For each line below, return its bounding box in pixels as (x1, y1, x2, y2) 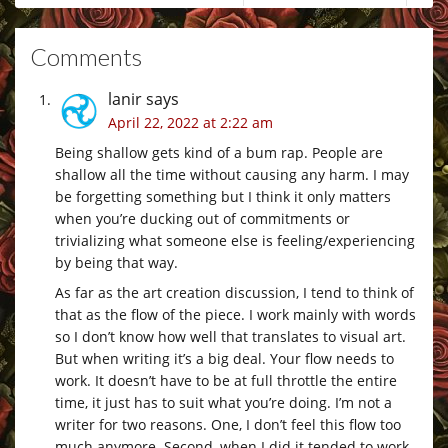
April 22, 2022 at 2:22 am (108, 112, 273, 132)
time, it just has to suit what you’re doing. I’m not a (55, 392, 392, 412)
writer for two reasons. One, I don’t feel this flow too (55, 414, 401, 434)
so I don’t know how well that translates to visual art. (55, 326, 406, 346)
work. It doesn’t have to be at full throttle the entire (55, 370, 397, 390)
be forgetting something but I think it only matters (55, 186, 391, 206)
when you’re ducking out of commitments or (55, 208, 350, 228)
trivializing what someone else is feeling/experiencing (55, 230, 415, 250)
